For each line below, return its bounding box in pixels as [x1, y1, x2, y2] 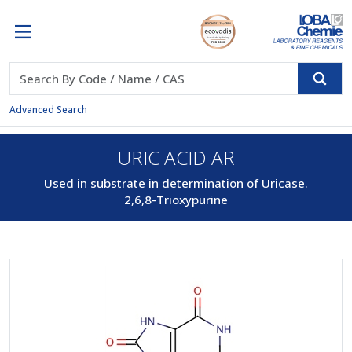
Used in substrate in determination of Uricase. [44, 175, 308, 191]
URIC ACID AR [117, 145, 235, 170]
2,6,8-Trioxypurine [124, 192, 228, 207]
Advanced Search [9, 103, 87, 116]
